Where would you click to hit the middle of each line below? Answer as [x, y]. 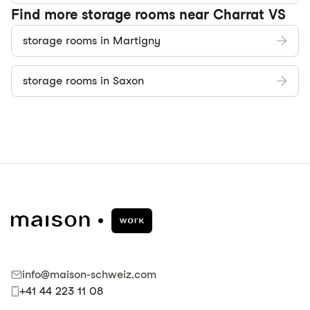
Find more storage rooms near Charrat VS [148, 15]
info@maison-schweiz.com [89, 274]
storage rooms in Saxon [83, 81]
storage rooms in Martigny [92, 40]
